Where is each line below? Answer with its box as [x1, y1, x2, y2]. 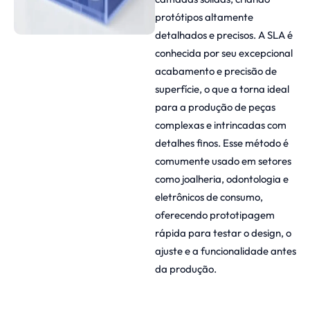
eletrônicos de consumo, [155, 190, 263, 203]
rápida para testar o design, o [155, 226, 291, 239]
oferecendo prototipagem [155, 208, 275, 221]
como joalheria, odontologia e [155, 172, 289, 185]
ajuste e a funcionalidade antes [155, 244, 296, 257]
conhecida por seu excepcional [155, 46, 293, 60]
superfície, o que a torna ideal [155, 82, 289, 95]
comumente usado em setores [155, 154, 291, 167]
